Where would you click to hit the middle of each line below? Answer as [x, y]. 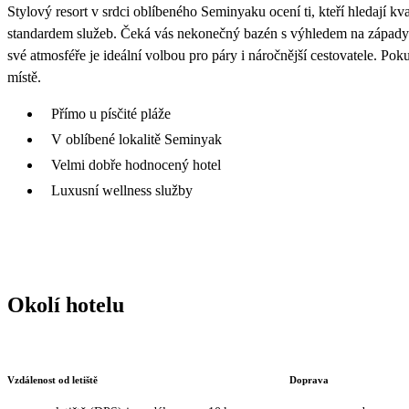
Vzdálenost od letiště [52, 380]
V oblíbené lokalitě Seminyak [136, 139]
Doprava [309, 380]
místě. [24, 77]
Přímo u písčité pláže [111, 113]
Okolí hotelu [66, 304]
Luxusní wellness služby [122, 190]
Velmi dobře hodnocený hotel [136, 164]
